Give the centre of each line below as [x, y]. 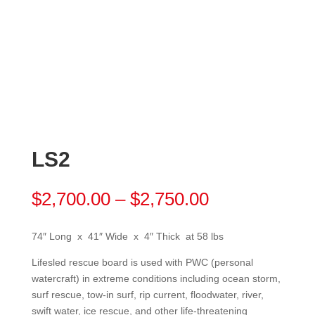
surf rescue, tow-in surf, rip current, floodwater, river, [147, 294]
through [238, 246]
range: [233, 214]
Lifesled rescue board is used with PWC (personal [142, 262]
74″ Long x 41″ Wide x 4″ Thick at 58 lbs [127, 236]
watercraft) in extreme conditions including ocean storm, [156, 278]
